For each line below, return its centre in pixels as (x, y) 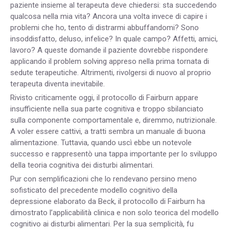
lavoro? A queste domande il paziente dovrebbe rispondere (109, 50)
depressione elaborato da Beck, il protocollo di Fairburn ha (108, 202)
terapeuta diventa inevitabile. (58, 84)
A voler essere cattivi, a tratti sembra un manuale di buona (108, 132)
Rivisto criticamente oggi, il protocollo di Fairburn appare (104, 98)
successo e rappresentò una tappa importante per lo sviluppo (114, 154)
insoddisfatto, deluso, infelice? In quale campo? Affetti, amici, (114, 39)
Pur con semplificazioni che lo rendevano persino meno (104, 179)
